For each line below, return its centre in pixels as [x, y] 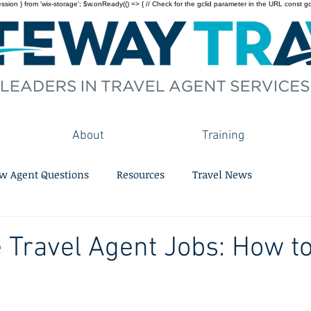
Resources [141, 174]
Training [223, 136]
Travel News [222, 174]
